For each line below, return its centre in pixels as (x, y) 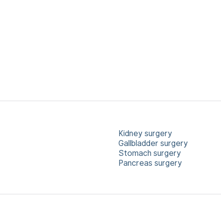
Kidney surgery (145, 133)
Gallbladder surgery (153, 143)
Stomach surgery (150, 153)
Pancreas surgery (150, 163)
